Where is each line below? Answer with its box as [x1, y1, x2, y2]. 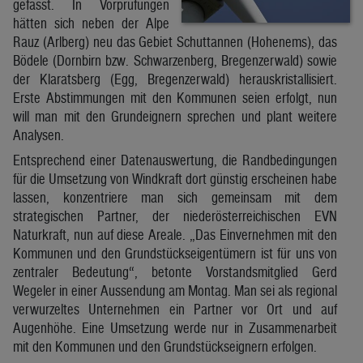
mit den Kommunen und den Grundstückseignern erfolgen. [13, 337, 317, 355]
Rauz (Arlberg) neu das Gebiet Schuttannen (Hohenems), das [13, 32, 337, 50]
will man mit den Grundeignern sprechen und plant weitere [13, 107, 337, 125]
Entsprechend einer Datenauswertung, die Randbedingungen [13, 151, 337, 169]
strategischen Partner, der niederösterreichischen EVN [13, 207, 337, 224]
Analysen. [13, 126, 64, 143]
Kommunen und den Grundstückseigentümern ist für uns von [13, 244, 337, 262]
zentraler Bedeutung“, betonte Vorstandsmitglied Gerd [13, 263, 337, 280]
